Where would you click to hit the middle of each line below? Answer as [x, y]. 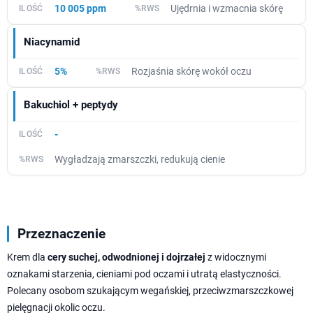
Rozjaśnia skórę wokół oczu [192, 71]
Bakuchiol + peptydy [71, 104]
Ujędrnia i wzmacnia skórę [227, 8]
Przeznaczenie [61, 233]
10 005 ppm [80, 8]
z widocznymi [236, 257]
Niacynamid [52, 42]
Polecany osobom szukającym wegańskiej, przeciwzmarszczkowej [150, 290]
